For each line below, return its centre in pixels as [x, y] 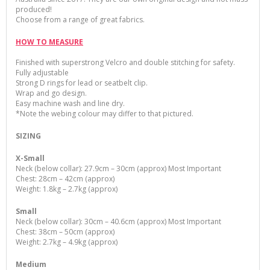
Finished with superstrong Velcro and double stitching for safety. [125, 63]
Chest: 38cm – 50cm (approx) [65, 232]
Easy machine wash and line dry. [70, 104]
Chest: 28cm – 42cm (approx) [65, 179]
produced [33, 10]
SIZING [28, 136]
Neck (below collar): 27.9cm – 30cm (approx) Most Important [118, 169]
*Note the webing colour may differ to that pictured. [105, 114]
